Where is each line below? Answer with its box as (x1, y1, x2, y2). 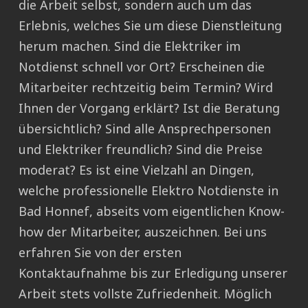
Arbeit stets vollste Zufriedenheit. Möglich (19, 285, 272, 302)
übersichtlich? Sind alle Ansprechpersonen (19, 120, 271, 137)
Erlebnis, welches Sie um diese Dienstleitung (19, 17, 282, 34)
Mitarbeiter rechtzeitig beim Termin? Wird (19, 79, 273, 96)
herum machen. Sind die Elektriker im (19, 38, 241, 55)
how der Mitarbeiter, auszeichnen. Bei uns (19, 223, 267, 241)
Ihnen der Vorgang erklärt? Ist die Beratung (19, 100, 280, 117)
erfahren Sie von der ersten (19, 244, 181, 261)
